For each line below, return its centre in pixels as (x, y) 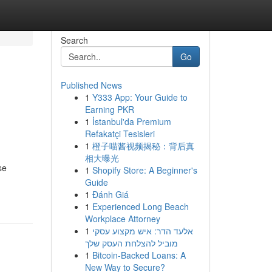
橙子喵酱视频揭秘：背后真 (143, 146)
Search (74, 40)
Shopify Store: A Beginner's (144, 170)
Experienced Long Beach (140, 206)
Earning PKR (109, 109)
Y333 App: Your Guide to (140, 97)
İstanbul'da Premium (131, 121)
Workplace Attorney (122, 219)
